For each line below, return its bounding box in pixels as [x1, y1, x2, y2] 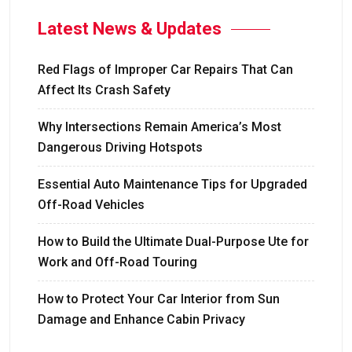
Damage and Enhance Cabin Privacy [38, 311, 245, 327]
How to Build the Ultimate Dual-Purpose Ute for [38, 233, 309, 249]
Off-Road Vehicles [38, 196, 145, 212]
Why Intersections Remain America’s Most [38, 119, 281, 134]
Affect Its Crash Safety [38, 82, 170, 97]
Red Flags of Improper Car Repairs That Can [38, 61, 293, 77]
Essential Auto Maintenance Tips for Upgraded [38, 176, 307, 192]
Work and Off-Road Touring [38, 254, 200, 269]
